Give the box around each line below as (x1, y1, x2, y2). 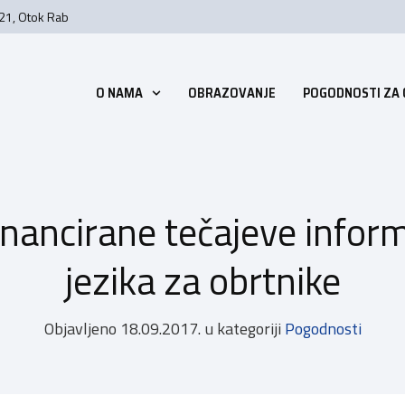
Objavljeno (43, 316, 117, 342)
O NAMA (95, 82, 143, 105)
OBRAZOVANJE (188, 82, 277, 105)
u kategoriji (204, 316, 281, 342)
